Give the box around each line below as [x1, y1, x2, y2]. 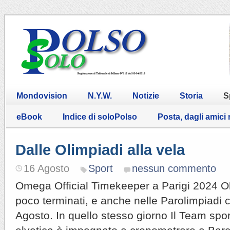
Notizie [132, 91, 159, 100]
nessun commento [132, 162, 216, 174]
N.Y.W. [88, 91, 112, 100]
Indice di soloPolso [63, 112, 137, 121]
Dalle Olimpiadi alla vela [15, 141, 185, 158]
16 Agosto [24, 162, 69, 174]
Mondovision [16, 91, 67, 100]
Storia [180, 91, 203, 100]
